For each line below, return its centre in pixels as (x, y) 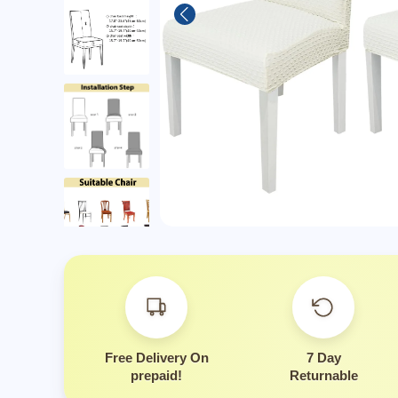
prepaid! (157, 376)
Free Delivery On (156, 358)
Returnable (323, 376)
